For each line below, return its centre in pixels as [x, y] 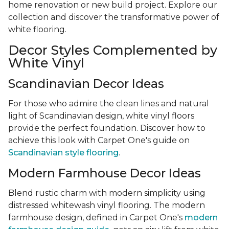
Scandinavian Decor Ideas [86, 84]
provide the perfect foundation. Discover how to [107, 128]
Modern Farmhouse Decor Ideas [105, 173]
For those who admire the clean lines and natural [109, 104]
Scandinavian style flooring [63, 153]
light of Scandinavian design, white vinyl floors [101, 116]
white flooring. [37, 30]
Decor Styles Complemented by [113, 50]
